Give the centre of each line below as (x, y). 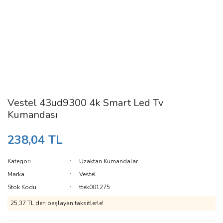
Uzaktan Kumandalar (109, 161)
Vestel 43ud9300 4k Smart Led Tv (85, 103)
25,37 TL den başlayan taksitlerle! (57, 203)
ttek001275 (95, 187)
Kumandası (33, 115)
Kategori (19, 161)
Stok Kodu (22, 187)
